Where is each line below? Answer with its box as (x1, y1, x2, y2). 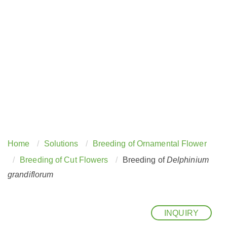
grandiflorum (8, 170, 54, 179)
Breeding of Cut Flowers (20, 156, 108, 165)
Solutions (44, 139, 79, 148)
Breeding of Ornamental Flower (92, 139, 207, 148)
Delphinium (166, 156, 209, 165)
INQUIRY (164, 208, 199, 217)
